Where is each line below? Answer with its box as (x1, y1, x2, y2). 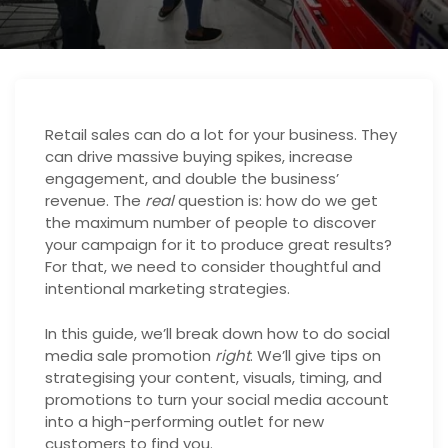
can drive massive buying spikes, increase (45, 146, 353, 167)
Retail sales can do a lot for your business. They (45, 124, 397, 145)
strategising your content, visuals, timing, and (45, 366, 382, 388)
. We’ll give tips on (250, 344, 381, 366)
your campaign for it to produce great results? (45, 234, 392, 255)
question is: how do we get (174, 190, 378, 211)
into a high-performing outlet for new (45, 410, 324, 432)
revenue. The (45, 190, 145, 211)
